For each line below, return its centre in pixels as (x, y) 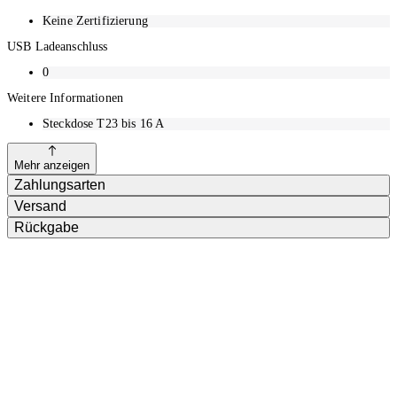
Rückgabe (47, 227)
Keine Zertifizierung (95, 20)
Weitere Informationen (65, 97)
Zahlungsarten (60, 184)
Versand (40, 206)
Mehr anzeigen (52, 165)
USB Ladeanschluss (58, 46)
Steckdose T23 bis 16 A (104, 123)
